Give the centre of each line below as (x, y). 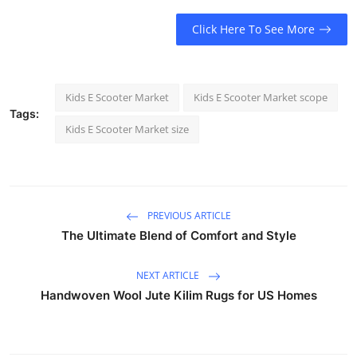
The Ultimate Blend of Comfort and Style (178, 235)
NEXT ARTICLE (169, 275)
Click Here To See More (253, 29)
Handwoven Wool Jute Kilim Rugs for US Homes (178, 295)
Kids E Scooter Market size (127, 129)
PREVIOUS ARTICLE (188, 215)
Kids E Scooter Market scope (261, 97)
